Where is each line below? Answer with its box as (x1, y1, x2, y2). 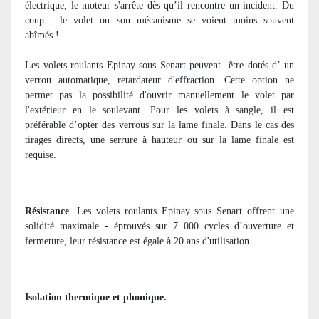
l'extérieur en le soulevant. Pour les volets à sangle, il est (25, 104, 294, 115)
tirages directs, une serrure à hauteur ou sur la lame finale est (25, 134, 294, 145)
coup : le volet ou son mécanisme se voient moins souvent (25, 14, 294, 26)
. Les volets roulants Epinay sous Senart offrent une (69, 205, 294, 216)
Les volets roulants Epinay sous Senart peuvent (25, 59, 225, 70)
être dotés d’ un (229, 59, 295, 70)
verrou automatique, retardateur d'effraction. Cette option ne (25, 74, 294, 85)
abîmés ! (25, 29, 59, 41)
